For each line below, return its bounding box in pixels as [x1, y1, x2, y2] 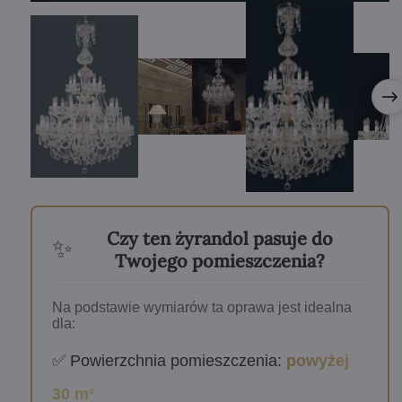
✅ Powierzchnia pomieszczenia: [51, 351, 286, 370]
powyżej [285, 351, 349, 370]
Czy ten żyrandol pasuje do [107, 226, 334, 249]
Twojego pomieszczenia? [115, 249, 326, 272]
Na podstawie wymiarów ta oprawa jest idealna [51, 299, 352, 315]
